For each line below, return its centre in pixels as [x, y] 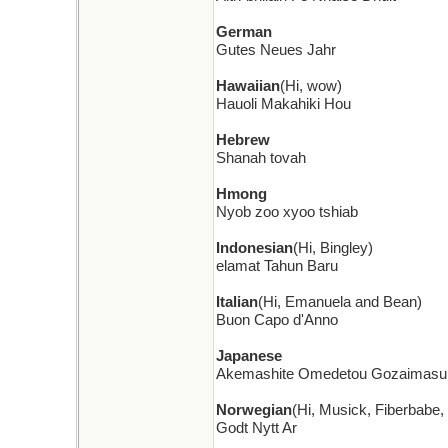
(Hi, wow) [311, 86]
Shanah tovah [261, 158]
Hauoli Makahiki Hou [283, 104]
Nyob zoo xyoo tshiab [287, 212]
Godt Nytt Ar [256, 428]
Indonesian [254, 248]
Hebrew [243, 140]
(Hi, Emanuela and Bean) [340, 302]
